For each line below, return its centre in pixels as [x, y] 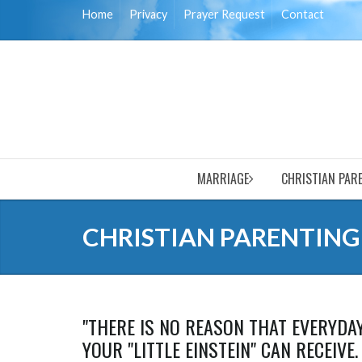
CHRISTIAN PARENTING [221, 237]
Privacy [148, 14]
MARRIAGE [223, 178]
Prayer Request [224, 14]
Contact [303, 14]
